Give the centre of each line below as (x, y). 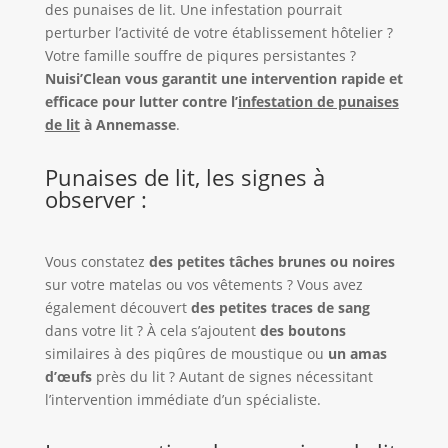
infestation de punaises (318, 102)
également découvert (117, 308)
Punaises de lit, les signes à (184, 177)
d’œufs (68, 377)
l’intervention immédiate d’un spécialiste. (182, 400)
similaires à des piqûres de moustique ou (186, 354)
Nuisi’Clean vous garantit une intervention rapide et (223, 79)
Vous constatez (96, 262)
